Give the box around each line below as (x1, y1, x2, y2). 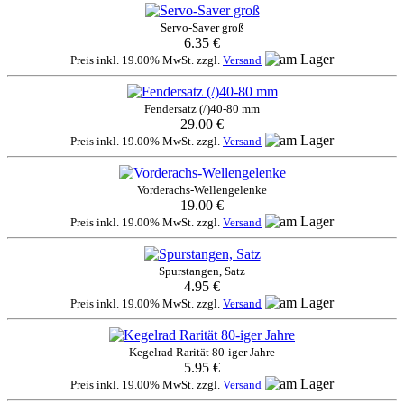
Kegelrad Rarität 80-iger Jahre (129, 344, 275, 359)
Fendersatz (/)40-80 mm (144, 101, 260, 115)
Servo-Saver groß (160, 20, 244, 34)
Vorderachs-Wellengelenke (137, 182, 267, 197)
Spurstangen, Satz (159, 263, 245, 278)
